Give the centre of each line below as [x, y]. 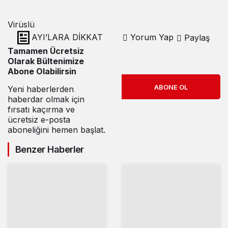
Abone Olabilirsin [42, 72]
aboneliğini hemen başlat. [56, 130]
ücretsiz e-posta [39, 120]
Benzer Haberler [50, 150]
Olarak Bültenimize [46, 61]
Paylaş [196, 38]
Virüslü [21, 25]
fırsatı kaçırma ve [41, 110]
